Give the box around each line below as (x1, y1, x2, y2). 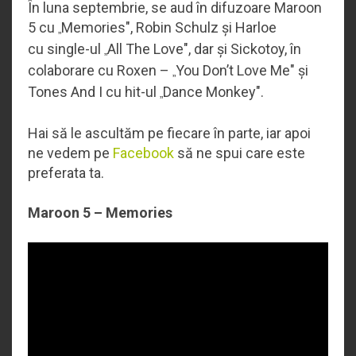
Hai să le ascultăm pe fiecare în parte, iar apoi (28, 124, 311, 141)
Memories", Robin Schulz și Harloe (61, 18, 277, 36)
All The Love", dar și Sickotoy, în (107, 40, 301, 57)
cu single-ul (28, 40, 104, 57)
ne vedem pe (28, 144, 113, 161)
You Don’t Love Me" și (176, 61, 308, 79)
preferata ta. (28, 164, 104, 181)
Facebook (113, 144, 174, 161)
